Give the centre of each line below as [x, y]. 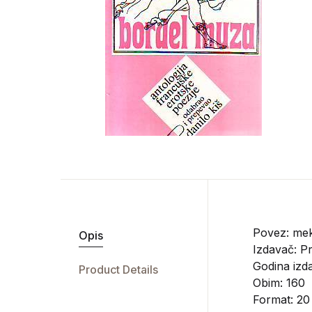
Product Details [118, 270]
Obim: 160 [279, 283]
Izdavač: [276, 249]
